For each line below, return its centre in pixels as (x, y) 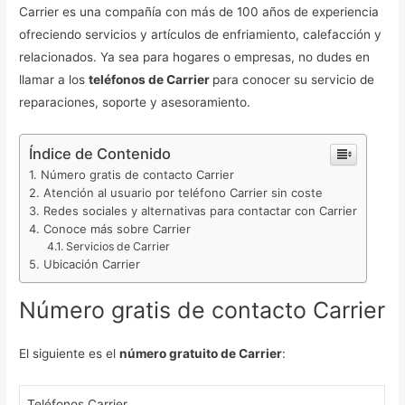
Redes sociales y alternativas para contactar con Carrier (201, 211)
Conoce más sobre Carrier (118, 229)
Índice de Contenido (100, 154)
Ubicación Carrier (94, 264)
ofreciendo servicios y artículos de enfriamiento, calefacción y (201, 35)
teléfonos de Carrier (151, 80)
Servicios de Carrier (118, 247)
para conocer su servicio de (294, 80)
